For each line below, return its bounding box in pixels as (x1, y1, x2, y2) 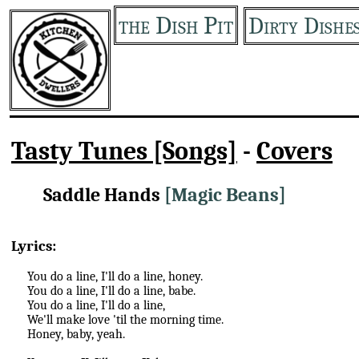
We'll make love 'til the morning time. (27, 313, 224, 328)
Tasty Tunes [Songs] (11, 136, 237, 167)
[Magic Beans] (164, 183, 286, 206)
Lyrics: (11, 236, 56, 255)
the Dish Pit (119, 10, 233, 40)
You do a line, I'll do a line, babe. (27, 284, 196, 299)
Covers (256, 136, 333, 167)
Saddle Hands (43, 183, 164, 206)
